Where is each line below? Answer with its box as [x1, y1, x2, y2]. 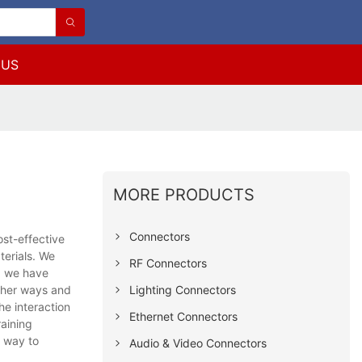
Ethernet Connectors [129, 309, 238, 323]
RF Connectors [129, 255, 208, 270]
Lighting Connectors [129, 282, 237, 297]
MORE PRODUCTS [113, 184, 255, 204]
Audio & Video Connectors [129, 335, 267, 350]
